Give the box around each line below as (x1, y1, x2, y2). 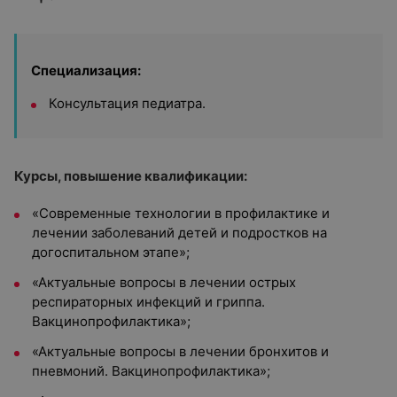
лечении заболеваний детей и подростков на (32, 224, 327, 241)
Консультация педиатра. (49, 95, 206, 112)
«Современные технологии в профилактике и (32, 205, 330, 222)
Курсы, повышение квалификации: (14, 167, 247, 184)
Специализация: (31, 62, 141, 79)
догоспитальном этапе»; (32, 244, 190, 261)
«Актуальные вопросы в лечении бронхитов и (32, 343, 329, 360)
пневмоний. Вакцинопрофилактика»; (32, 362, 270, 379)
